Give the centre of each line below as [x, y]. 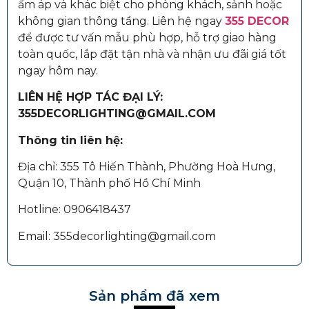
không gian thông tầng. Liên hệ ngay [121, 21]
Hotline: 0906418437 [74, 210]
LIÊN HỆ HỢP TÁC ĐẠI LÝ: [90, 97]
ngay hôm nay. [58, 70]
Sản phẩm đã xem [154, 296]
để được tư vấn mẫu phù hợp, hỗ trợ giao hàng [147, 37]
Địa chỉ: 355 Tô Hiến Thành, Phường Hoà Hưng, [147, 166]
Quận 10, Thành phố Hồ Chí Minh [109, 183]
